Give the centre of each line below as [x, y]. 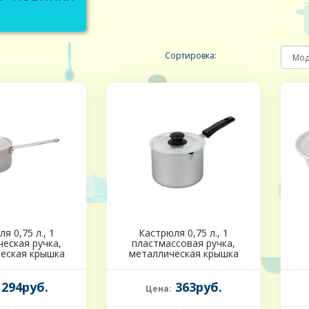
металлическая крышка [183, 254]
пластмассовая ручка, [183, 243]
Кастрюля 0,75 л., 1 [183, 233]
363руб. [197, 287]
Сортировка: [191, 56]
